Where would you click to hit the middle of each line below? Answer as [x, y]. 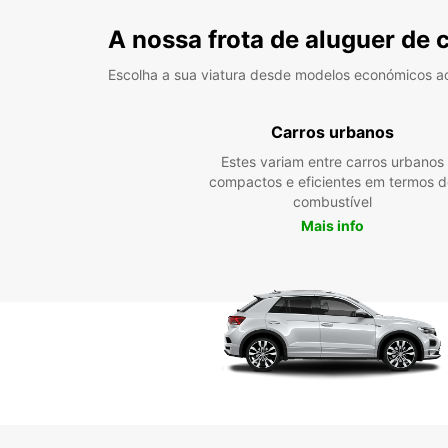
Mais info [332, 225]
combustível [332, 201]
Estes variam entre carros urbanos [332, 161]
